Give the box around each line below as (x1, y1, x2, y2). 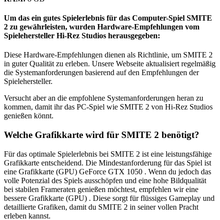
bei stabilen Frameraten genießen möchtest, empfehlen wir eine (4, 185, 198, 193)
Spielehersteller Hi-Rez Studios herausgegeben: (4, 31, 160, 40)
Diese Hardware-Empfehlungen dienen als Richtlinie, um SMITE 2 (4, 51, 213, 59)
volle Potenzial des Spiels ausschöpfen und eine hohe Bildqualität (4, 176, 206, 185)
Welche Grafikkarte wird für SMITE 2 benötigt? (4, 130, 199, 140)
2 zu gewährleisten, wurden (4, 23, 97, 31)
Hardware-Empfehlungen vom (97, 23, 199, 31)
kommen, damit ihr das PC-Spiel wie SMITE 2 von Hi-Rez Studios (4, 103, 213, 111)
